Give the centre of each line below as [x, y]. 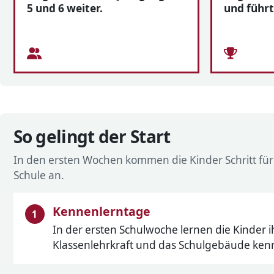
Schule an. [39, 176]
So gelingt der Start [92, 136]
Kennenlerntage [102, 212]
